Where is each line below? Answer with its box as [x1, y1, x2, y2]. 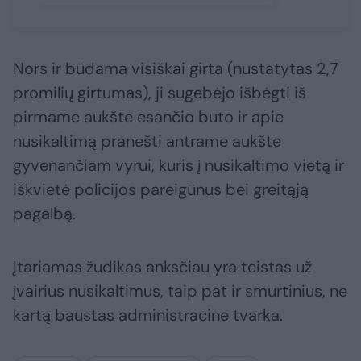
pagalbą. [13, 203, 76, 225]
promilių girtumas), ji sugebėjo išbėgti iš [13, 82, 306, 104]
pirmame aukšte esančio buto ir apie [13, 106, 284, 128]
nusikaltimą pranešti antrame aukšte [13, 131, 281, 152]
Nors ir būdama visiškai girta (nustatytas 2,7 [13, 58, 338, 80]
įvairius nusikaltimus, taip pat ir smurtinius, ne [13, 280, 347, 302]
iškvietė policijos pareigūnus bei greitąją [13, 179, 309, 201]
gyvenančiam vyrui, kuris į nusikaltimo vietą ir [13, 155, 344, 176]
